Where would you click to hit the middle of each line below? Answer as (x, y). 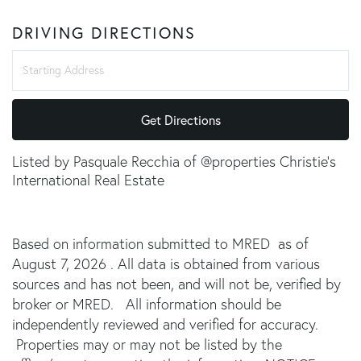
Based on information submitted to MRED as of (160, 243)
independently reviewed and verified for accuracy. (165, 324)
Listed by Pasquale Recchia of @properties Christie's (174, 161)
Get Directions (180, 119)
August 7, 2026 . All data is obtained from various (166, 263)
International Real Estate (88, 180)
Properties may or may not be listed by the (147, 344)
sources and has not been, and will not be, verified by (176, 284)
